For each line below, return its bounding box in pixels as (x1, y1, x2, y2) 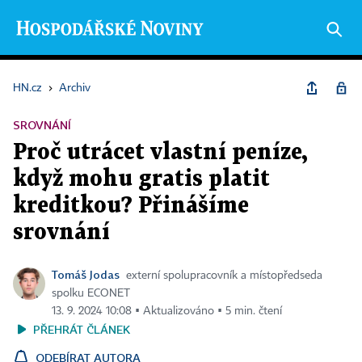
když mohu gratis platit (13, 169, 270, 190)
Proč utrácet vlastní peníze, (13, 142, 307, 163)
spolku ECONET (52, 288, 130, 299)
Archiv (59, 82, 90, 94)
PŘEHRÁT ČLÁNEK (33, 322, 130, 336)
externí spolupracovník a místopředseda (126, 270, 322, 281)
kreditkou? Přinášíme (13, 196, 249, 217)
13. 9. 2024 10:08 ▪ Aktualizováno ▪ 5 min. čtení (52, 305, 282, 317)
